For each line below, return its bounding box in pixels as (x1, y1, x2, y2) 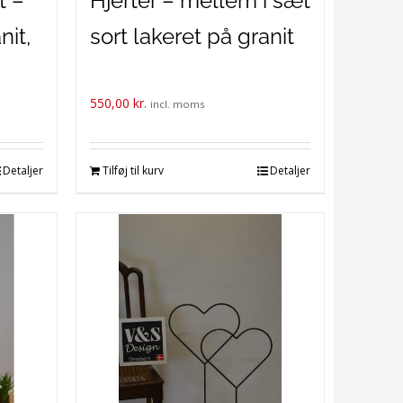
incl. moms (149, 97, 205, 111)
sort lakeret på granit (89, 23, 294, 49)
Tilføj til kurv (102, 163, 164, 178)
